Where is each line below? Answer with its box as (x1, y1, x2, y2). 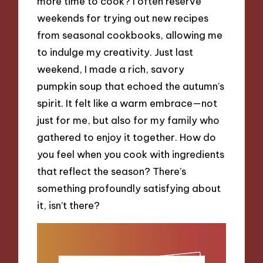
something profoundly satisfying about (37, 182, 221, 195)
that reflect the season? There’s (37, 165, 187, 178)
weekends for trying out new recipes (37, 12, 209, 25)
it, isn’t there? (37, 199, 100, 212)
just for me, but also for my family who (37, 114, 220, 127)
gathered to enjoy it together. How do (37, 131, 217, 144)
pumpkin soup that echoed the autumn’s (37, 80, 225, 93)
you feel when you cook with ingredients (37, 148, 225, 161)
